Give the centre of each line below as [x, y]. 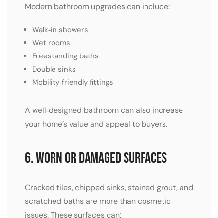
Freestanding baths [65, 56]
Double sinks [54, 69]
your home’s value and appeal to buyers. [96, 124]
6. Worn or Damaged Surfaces [96, 158]
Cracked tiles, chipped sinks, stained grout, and [109, 188]
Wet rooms [51, 43]
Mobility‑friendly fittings [73, 82]
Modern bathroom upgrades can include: [97, 7]
